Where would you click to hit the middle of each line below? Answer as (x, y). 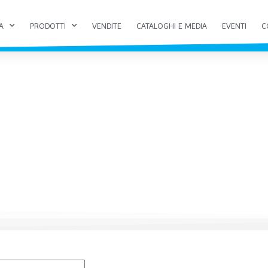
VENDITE (106, 25)
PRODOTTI (48, 25)
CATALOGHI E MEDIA (171, 25)
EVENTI (234, 25)
